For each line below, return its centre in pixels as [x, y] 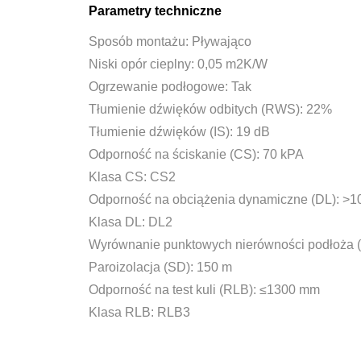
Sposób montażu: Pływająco [170, 41]
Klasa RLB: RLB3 [139, 312]
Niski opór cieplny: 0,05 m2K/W [178, 64]
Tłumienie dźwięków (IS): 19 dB [179, 131]
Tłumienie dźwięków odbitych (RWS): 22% [210, 109]
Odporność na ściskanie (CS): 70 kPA [196, 154]
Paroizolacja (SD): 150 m [160, 267]
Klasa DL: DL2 [130, 222]
